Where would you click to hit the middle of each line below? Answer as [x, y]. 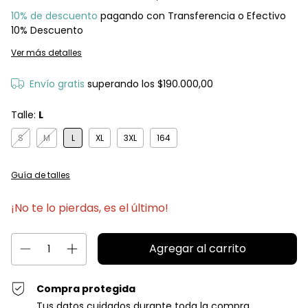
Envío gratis [57, 84]
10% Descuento [47, 30]
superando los [122, 84]
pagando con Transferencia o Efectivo [192, 16]
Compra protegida [86, 289]
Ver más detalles [46, 53]
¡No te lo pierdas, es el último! [90, 208]
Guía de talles [41, 175]
